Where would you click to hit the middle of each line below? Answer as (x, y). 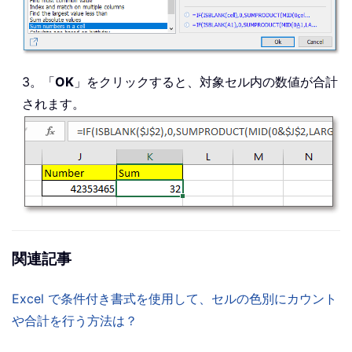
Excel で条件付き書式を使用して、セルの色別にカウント (174, 298)
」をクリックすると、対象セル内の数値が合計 (206, 81)
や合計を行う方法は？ (75, 320)
